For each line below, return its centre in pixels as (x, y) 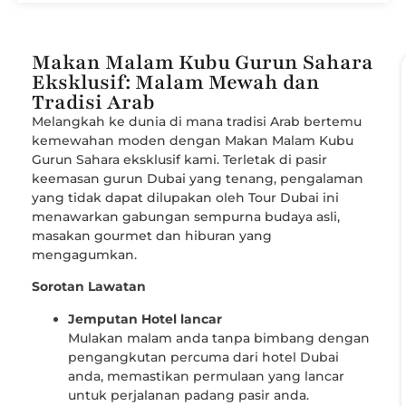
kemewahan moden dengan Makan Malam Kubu (193, 141)
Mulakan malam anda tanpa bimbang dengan (219, 338)
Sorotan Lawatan (89, 287)
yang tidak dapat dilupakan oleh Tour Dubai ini (185, 198)
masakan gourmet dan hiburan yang (152, 236)
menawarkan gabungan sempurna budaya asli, (186, 217)
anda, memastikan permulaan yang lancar (206, 376)
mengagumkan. (84, 255)
